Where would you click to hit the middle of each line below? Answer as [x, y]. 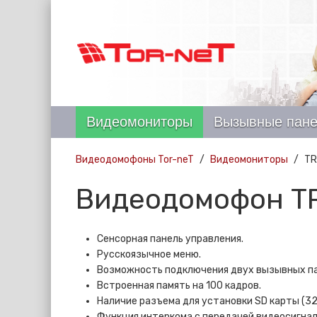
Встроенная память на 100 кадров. [179, 286]
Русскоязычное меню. [149, 254]
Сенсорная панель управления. [170, 239]
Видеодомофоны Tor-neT [135, 160]
